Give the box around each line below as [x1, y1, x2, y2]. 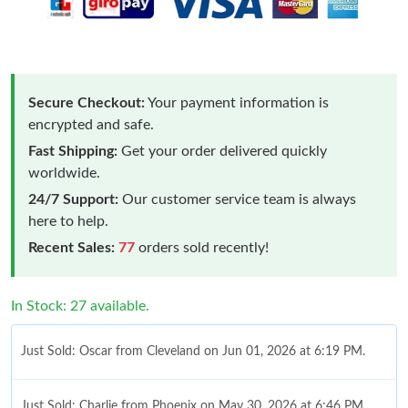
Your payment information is [145, 95, 329, 110]
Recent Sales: [28, 240, 115, 255]
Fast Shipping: [28, 143, 117, 158]
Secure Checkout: [28, 95, 145, 110]
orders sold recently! [135, 240, 269, 255]
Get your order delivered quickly [117, 143, 327, 158]
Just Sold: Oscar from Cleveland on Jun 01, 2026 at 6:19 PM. [21, 344, 365, 358]
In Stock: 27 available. [11, 298, 149, 313]
